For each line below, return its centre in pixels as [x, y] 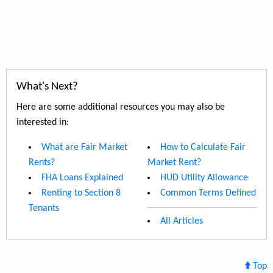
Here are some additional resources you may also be [121, 107]
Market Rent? [174, 162]
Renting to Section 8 [81, 193]
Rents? [42, 162]
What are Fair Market [84, 147]
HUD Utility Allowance [204, 178]
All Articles [182, 221]
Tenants [44, 208]
